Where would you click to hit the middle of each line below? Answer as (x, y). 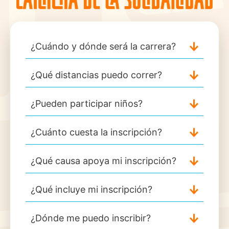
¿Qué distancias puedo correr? (96, 75)
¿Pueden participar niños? (87, 104)
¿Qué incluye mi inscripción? (91, 190)
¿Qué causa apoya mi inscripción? (104, 161)
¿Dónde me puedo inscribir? (91, 218)
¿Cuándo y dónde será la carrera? (103, 47)
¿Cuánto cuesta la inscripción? (96, 132)
